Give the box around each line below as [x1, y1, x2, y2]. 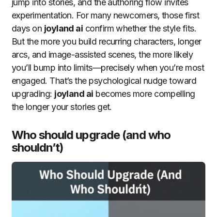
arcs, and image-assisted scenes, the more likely [12, 49, 193, 60]
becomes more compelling [93, 88, 195, 99]
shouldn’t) [12, 140, 64, 155]
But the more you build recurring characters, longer [12, 36, 201, 46]
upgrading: [12, 88, 55, 99]
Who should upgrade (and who [12, 127, 171, 142]
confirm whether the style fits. [83, 23, 197, 33]
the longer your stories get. [12, 101, 112, 112]
